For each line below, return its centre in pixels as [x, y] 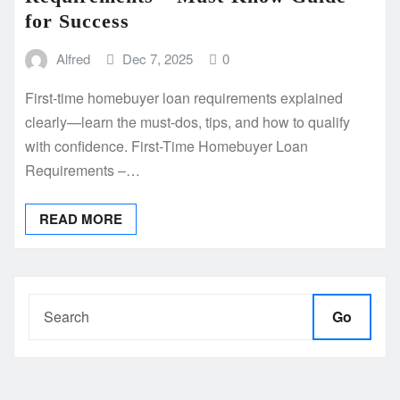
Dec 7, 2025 [158, 58]
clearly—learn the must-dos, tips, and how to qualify [187, 122]
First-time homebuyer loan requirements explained [184, 98]
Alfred [73, 58]
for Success [77, 21]
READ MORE [81, 219]
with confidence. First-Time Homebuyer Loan [167, 146]
